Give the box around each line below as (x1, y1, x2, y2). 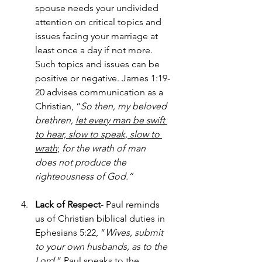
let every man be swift (75, 114, 167, 126)
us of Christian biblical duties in (35, 212, 167, 224)
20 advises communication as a (35, 86, 166, 98)
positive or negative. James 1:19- (35, 72, 170, 84)
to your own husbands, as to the (35, 240, 170, 252)
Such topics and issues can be (35, 58, 162, 70)
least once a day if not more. (35, 44, 155, 56)
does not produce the (35, 156, 129, 168)
